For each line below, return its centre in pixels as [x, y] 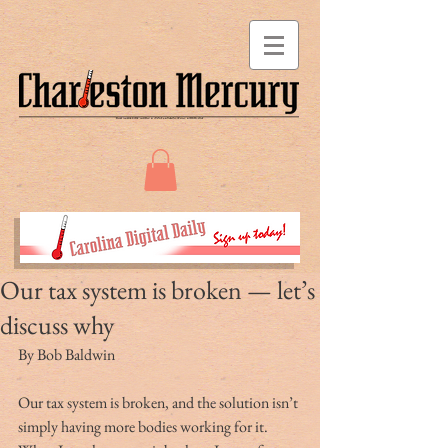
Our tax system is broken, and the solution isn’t [159, 402]
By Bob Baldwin [66, 354]
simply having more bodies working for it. [144, 426]
